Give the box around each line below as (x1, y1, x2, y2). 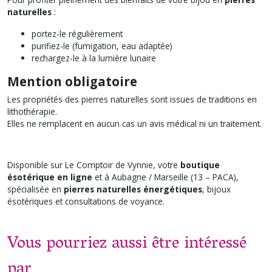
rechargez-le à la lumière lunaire (32, 52, 156, 64)
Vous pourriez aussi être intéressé (7, 228, 246, 260)
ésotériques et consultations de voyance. (7, 195, 165, 207)
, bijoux (202, 183, 231, 195)
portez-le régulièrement (32, 27, 123, 39)
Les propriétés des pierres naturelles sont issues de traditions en (7, 93, 257, 105)
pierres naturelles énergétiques (64, 183, 202, 195)
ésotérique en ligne (7, 171, 92, 183)
